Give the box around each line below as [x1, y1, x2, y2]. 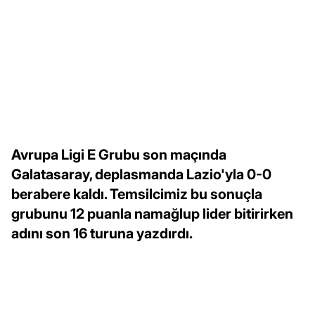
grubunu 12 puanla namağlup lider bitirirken [11, 205, 293, 223]
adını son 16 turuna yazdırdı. [11, 225, 193, 243]
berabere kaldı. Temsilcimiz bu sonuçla [11, 186, 262, 203]
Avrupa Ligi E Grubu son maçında [11, 146, 226, 164]
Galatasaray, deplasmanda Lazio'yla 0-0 [11, 166, 271, 184]
